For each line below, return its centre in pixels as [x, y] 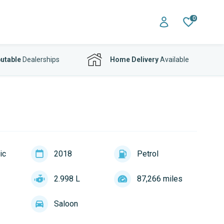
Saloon [66, 204]
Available [174, 59]
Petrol [147, 154]
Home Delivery [134, 59]
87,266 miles [159, 179]
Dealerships [40, 59]
